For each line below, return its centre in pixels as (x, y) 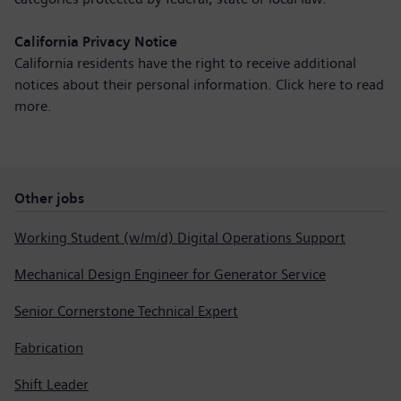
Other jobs (49, 198)
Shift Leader (51, 384)
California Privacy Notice (96, 42)
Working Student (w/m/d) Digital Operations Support (180, 238)
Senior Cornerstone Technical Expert (126, 311)
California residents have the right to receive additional (185, 63)
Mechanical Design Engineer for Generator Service (170, 274)
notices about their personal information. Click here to (185, 85)
